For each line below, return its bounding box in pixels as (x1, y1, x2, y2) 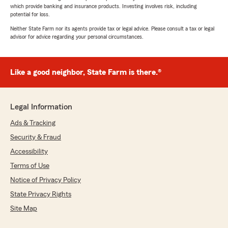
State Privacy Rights (10, 191, 71, 198)
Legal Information (10, 103, 72, 111)
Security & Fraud (10, 134, 61, 141)
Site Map (10, 205, 37, 213)
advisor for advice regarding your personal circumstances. (10, 34, 144, 40)
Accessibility (10, 148, 48, 156)
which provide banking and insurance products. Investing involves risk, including (10, 3, 197, 10)
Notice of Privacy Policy (10, 177, 81, 184)
